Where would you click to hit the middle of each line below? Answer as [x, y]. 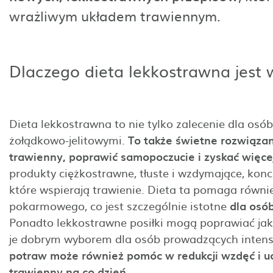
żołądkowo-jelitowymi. [69, 140]
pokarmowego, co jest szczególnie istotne [119, 205]
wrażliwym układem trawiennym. [115, 15]
